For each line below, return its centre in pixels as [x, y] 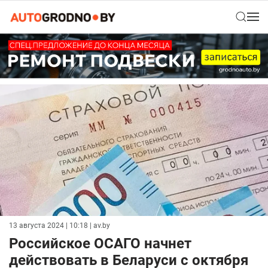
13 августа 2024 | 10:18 [48, 226]
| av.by [99, 226]
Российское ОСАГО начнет [100, 244]
